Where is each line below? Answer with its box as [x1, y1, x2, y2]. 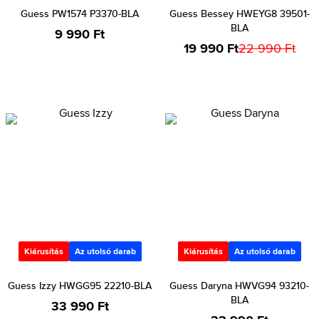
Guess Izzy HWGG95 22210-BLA [8, 278, 152, 293]
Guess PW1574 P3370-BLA [21, 6, 139, 21]
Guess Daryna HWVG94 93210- [169, 278, 309, 293]
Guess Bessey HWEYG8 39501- [169, 6, 310, 21]
